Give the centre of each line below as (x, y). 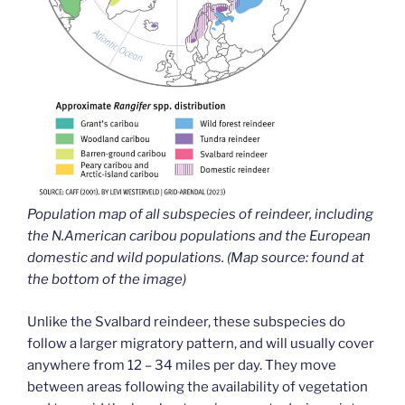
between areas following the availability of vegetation (198, 386)
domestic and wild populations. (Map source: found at (196, 258)
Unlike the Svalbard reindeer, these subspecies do (186, 321)
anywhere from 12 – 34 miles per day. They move (182, 365)
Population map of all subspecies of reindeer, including (200, 215)
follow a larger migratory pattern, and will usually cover (201, 343)
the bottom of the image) (107, 280)
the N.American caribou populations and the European (199, 236)
